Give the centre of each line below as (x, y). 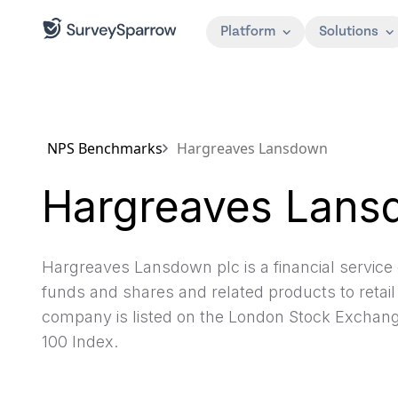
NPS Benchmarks (105, 148)
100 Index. (80, 342)
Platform (248, 32)
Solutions (349, 32)
